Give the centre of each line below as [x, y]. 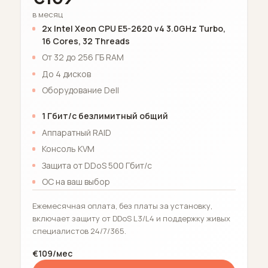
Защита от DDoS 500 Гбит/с [97, 165]
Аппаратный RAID [76, 132]
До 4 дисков [66, 74]
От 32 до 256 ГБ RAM [83, 57]
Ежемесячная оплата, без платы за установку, [122, 206]
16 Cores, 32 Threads [86, 41]
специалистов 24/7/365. [79, 231]
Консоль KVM [68, 149]
